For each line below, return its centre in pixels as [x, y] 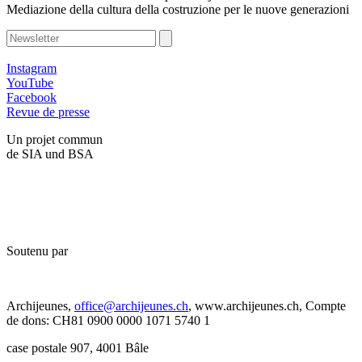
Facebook [32, 97]
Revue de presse [48, 112]
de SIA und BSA [50, 154]
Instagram [32, 68]
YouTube [30, 82]
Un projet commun [55, 139]
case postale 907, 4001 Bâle [78, 347]
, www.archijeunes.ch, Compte [267, 305]
